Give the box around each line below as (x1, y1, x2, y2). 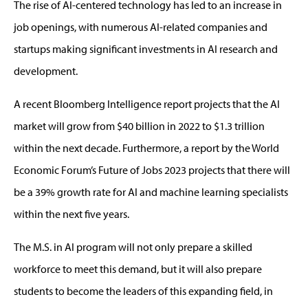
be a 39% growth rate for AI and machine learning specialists (14, 184, 288, 199)
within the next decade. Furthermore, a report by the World (14, 140, 279, 155)
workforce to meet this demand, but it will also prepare (14, 261, 262, 276)
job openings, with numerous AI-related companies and (14, 19, 267, 34)
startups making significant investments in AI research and (14, 41, 278, 56)
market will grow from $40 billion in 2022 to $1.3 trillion (14, 118, 265, 133)
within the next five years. (14, 206, 129, 221)
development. (14, 63, 78, 78)
